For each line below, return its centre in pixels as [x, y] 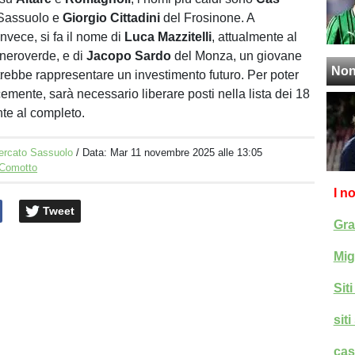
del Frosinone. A [208, 18]
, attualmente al [255, 37]
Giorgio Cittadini [112, 18]
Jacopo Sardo [131, 56]
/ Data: [94, 153]
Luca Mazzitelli [168, 37]
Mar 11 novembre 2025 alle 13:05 [187, 153]
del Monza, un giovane [239, 56]
